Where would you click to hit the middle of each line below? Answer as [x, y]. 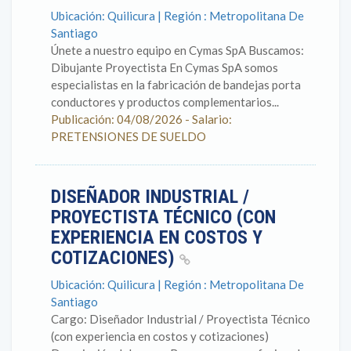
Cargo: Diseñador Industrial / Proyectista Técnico [181, 319]
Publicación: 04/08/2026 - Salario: [141, 119]
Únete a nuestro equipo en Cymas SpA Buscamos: [177, 50]
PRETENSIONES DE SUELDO [128, 136]
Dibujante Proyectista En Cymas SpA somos [165, 67]
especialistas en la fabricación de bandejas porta [176, 85]
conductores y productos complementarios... [165, 102]
